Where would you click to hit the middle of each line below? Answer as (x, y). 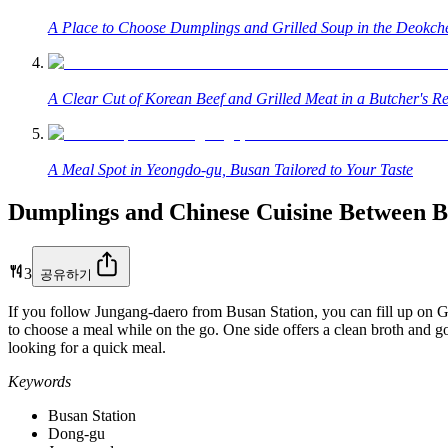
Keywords (39, 381)
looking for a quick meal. (87, 347)
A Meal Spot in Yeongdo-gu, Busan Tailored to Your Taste (230, 169)
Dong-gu (76, 433)
